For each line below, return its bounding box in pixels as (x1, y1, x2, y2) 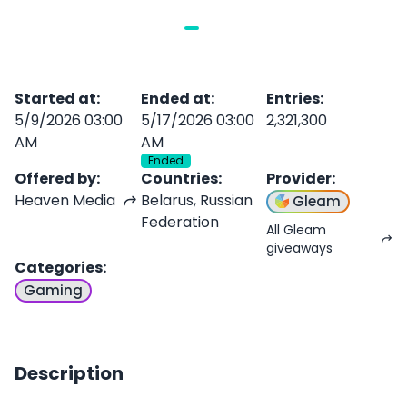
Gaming (24, 280, 83, 300)
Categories (15, 256, 103, 278)
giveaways (266, 238, 333, 257)
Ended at (140, 87, 211, 109)
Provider (266, 167, 333, 189)
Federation (140, 211, 219, 233)
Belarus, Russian (140, 189, 253, 211)
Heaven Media (15, 189, 115, 211)
